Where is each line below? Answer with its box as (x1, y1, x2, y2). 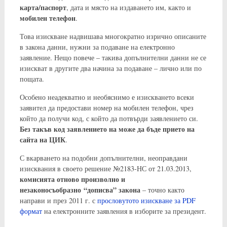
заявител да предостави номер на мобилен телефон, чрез (19, 102, 194, 112)
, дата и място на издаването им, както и (66, 2, 191, 12)
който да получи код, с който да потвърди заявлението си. (19, 113, 198, 123)
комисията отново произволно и (19, 173, 125, 184)
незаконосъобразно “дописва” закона (19, 184, 140, 195)
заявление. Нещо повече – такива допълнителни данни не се (19, 52, 206, 62)
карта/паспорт (19, 2, 66, 13)
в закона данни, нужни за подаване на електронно (19, 42, 175, 52)
